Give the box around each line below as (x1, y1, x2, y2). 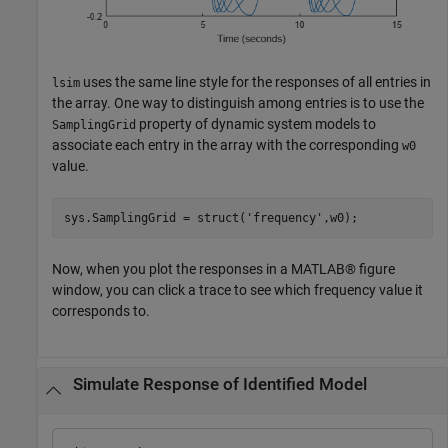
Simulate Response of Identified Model (72, 375, 367, 395)
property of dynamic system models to (136, 116, 376, 133)
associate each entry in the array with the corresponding (52, 137, 402, 154)
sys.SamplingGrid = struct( (63, 210, 246, 225)
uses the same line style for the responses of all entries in (80, 74, 431, 91)
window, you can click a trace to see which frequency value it (52, 282, 423, 299)
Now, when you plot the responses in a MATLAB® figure (52, 261, 395, 278)
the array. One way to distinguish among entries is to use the (52, 95, 424, 112)
